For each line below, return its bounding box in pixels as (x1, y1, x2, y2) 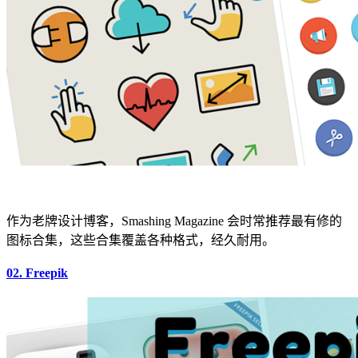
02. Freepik (6, 265, 68, 280)
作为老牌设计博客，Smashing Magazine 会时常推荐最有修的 (6, 214, 342, 229)
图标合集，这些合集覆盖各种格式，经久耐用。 (6, 233, 275, 248)
